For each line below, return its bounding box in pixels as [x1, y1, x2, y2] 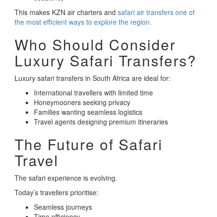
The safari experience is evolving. [15, 173, 117, 183]
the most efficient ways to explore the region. [15, 17, 152, 27]
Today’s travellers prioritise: [15, 187, 98, 198]
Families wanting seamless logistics [34, 107, 142, 117]
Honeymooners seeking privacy [34, 97, 130, 108]
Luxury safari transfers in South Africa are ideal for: [15, 73, 170, 83]
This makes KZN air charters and [15, 7, 118, 17]
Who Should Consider [15, 34, 176, 55]
